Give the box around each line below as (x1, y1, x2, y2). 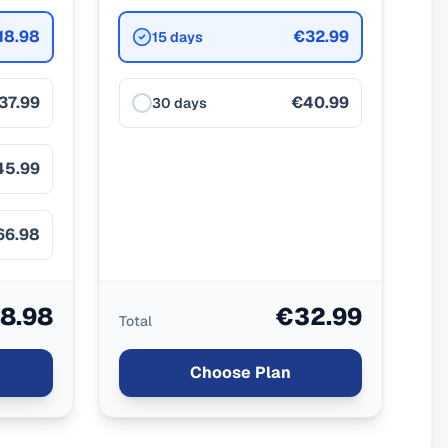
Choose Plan (189, 362, 291, 383)
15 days (151, 28, 203, 46)
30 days (151, 94, 207, 112)
